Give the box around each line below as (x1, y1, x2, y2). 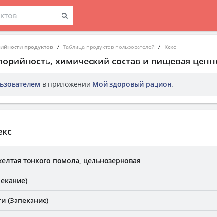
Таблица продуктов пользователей (63, 43, 155, 50)
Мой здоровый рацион (93, 79, 171, 89)
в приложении (40, 79, 93, 89)
